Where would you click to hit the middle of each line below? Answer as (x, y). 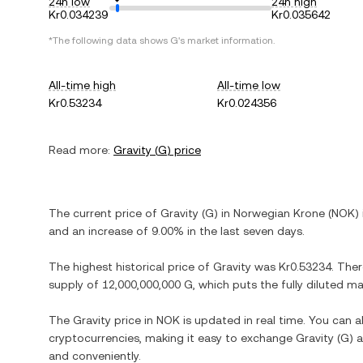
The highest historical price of (131, 267)
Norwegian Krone (279, 213)
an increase (102, 231)
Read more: (79, 150)
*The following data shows (109, 41)
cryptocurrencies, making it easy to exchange (172, 338)
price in (134, 320)
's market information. (226, 41)
